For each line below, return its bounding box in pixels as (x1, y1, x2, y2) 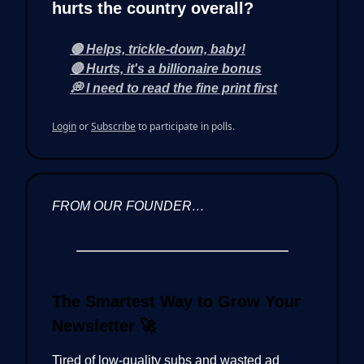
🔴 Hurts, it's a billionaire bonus (70, 61, 262, 76)
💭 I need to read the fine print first (70, 80, 277, 95)
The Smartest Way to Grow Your (52, 292, 301, 310)
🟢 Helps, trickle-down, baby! (70, 41, 245, 56)
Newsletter (52, 316, 140, 335)
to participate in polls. (136, 119, 235, 133)
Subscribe (91, 119, 136, 133)
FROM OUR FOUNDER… (52, 198, 205, 213)
